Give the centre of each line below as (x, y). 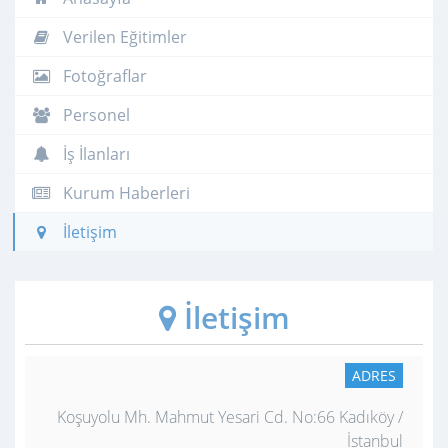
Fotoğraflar (103, 75)
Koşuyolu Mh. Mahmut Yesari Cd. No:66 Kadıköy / (230, 416)
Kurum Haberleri (124, 192)
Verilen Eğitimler (123, 36)
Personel (94, 114)
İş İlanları (94, 153)
